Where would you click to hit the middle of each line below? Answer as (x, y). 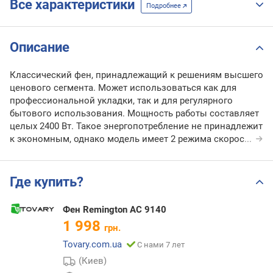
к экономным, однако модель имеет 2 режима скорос (127, 139)
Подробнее (165, 5)
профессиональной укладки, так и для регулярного (121, 101)
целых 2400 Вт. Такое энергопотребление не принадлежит (136, 126)
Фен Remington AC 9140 (115, 209)
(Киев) (93, 261)
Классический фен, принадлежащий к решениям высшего (136, 75)
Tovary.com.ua (92, 244)
